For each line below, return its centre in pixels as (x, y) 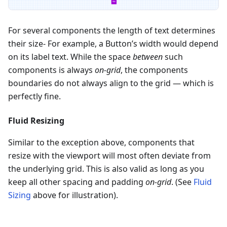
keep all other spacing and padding (77, 182)
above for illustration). (74, 195)
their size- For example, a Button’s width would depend (113, 44)
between (148, 57)
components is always (51, 70)
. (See (182, 182)
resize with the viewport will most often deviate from (109, 156)
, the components (154, 70)
